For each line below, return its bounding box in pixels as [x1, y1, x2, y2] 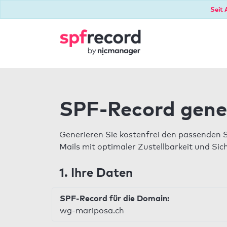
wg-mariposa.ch [60, 206, 124, 215]
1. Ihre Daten [59, 165, 133, 179]
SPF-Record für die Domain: [60, 193, 169, 203]
